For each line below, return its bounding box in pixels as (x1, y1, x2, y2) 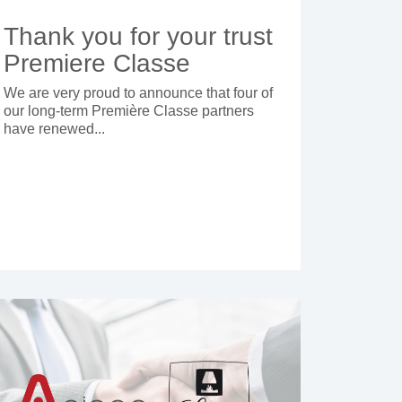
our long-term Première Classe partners (3, 103, 254, 119)
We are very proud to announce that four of (3, 85, 273, 101)
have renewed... (3, 121, 105, 137)
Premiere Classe (3, 49, 190, 78)
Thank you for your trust (3, 22, 273, 51)
